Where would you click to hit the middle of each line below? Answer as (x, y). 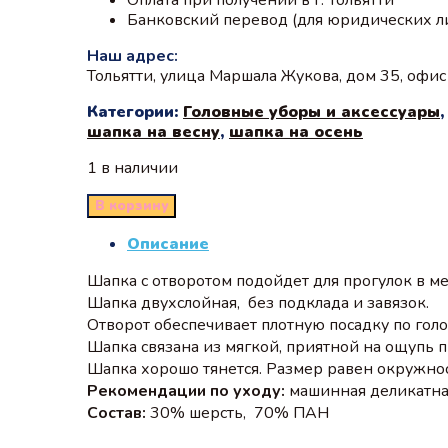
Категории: (135, 111)
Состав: (116, 412)
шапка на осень (296, 131)
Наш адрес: (132, 55)
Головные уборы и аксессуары (311, 111)
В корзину (131, 205)
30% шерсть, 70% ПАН (237, 412)
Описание (168, 243)
